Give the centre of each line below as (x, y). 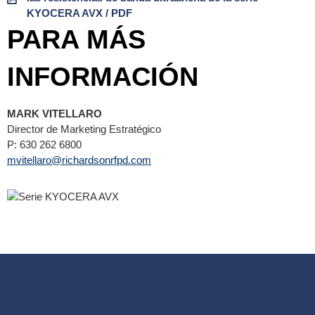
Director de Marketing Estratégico (84, 129)
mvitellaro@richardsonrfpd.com (79, 160)
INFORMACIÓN (103, 76)
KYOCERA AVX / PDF (79, 13)
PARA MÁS (76, 39)
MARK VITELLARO (54, 113)
